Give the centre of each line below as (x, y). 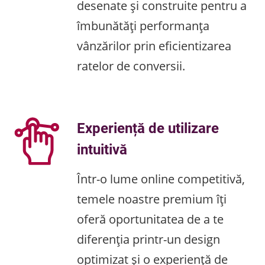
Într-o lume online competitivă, (161, 179)
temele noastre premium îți (152, 199)
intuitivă (102, 149)
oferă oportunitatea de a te (150, 219)
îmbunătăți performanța (143, 25)
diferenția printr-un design (148, 239)
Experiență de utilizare (148, 128)
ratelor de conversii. (131, 66)
